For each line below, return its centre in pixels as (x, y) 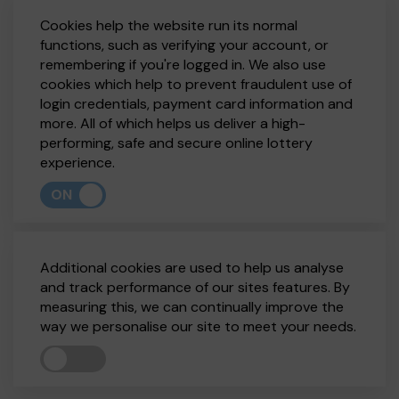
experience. (77, 163)
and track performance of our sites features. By (195, 287)
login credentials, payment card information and (196, 104)
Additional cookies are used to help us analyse (192, 268)
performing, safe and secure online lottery (176, 143)
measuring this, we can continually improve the (192, 307)
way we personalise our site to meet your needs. (198, 326)
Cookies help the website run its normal (169, 25)
